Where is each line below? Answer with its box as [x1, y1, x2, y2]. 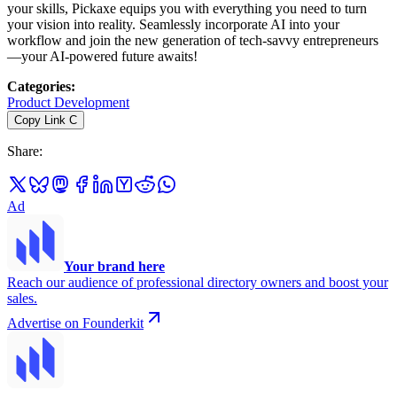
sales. [7, 290, 37, 306]
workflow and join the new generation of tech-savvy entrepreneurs [7, 32, 378, 48]
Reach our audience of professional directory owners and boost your [7, 274, 388, 290]
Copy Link [14, 113, 66, 127]
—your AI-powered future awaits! [7, 48, 198, 64]
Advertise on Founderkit [7, 315, 144, 331]
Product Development [7, 94, 129, 110]
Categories [7, 78, 71, 94]
